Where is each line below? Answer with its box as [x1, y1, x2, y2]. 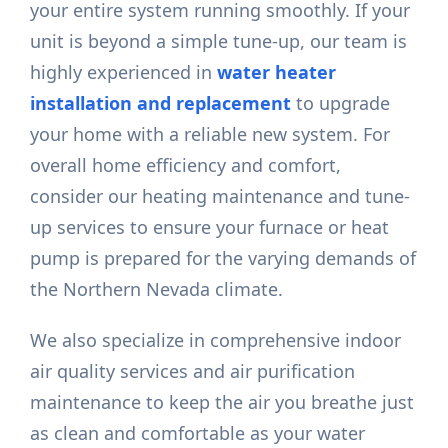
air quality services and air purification [30, 359, 356, 384]
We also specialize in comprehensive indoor [30, 328, 402, 353]
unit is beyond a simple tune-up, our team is [30, 29, 408, 54]
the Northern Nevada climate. [30, 277, 284, 302]
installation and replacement [30, 91, 292, 116]
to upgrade [291, 91, 391, 116]
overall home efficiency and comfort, [30, 153, 342, 178]
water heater [217, 60, 337, 85]
